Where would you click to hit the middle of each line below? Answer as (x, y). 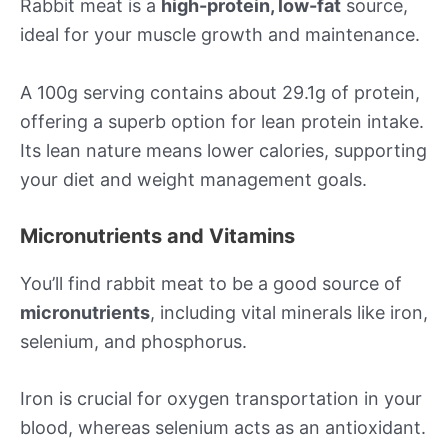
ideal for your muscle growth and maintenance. (220, 34)
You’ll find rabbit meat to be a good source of (211, 283)
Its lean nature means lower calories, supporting (223, 150)
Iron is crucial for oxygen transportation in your (221, 399)
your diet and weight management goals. (193, 179)
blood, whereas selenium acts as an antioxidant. (223, 428)
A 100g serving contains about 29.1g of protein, (220, 92)
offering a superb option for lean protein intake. (222, 121)
